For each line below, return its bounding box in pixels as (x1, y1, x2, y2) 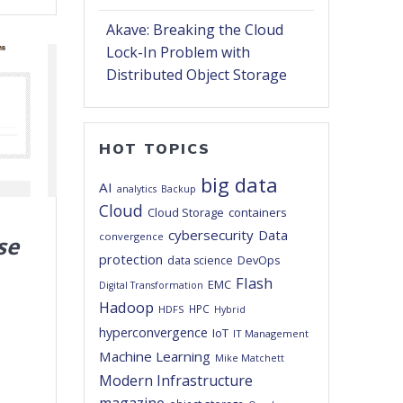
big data (201, 171, 279, 199)
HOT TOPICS (99, 139, 211, 158)
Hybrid (214, 303, 246, 317)
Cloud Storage (148, 204, 225, 221)
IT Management (233, 327, 309, 341)
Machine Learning (99, 347, 211, 366)
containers (228, 204, 288, 221)
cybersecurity (168, 226, 255, 245)
